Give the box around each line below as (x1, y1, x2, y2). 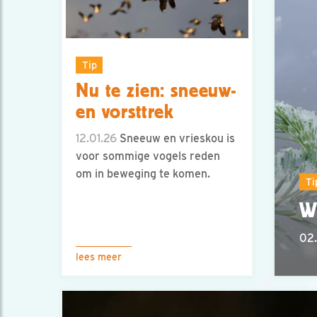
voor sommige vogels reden (76, 149, 220, 163)
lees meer (76, 251, 122, 263)
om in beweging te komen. (76, 167, 210, 181)
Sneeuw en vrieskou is (117, 132, 235, 146)
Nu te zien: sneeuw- (76, 80, 236, 102)
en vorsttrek (76, 101, 175, 123)
